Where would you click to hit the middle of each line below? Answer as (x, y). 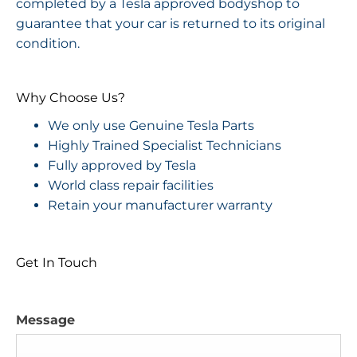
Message (45, 320)
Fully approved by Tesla (122, 166)
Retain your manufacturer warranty (160, 206)
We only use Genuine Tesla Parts (151, 126)
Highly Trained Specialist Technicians (165, 146)
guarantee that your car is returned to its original (171, 23)
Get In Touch (57, 263)
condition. (48, 43)
